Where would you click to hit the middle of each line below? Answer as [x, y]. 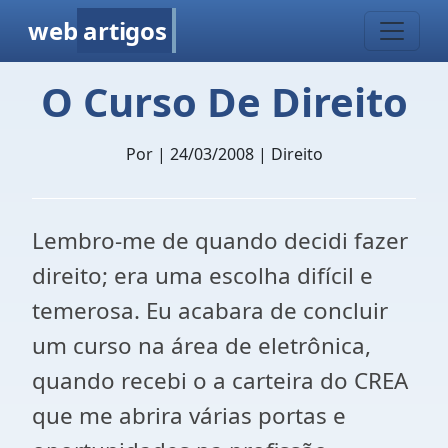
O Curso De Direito [224, 101]
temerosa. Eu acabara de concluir [210, 310]
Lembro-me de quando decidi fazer [220, 240]
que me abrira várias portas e [189, 415]
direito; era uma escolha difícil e [202, 275]
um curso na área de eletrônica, [201, 345]
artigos [125, 30]
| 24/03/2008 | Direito [239, 154]
